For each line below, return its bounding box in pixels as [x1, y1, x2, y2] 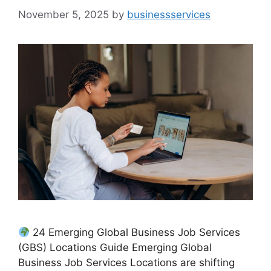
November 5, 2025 [18, 8, 109, 21]
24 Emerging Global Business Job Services [30, 226, 241, 239]
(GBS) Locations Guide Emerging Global [18, 241, 212, 254]
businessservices [127, 8, 211, 21]
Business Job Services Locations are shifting [18, 256, 235, 269]
